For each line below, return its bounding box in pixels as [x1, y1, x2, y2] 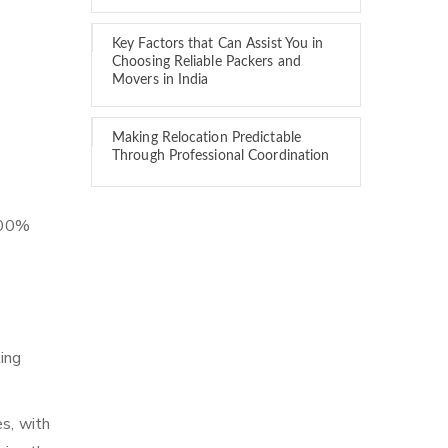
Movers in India [112, 73, 209, 87]
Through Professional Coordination [112, 149, 330, 163]
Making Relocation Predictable [112, 131, 301, 145]
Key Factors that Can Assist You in [112, 37, 324, 51]
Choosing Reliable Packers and [112, 55, 301, 69]
